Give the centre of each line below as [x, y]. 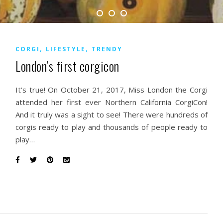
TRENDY [107, 49]
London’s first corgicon [67, 66]
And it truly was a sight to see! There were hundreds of [111, 114]
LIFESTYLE [66, 49]
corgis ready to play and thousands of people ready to [111, 127]
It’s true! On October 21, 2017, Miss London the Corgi [111, 90]
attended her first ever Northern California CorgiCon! [111, 102]
